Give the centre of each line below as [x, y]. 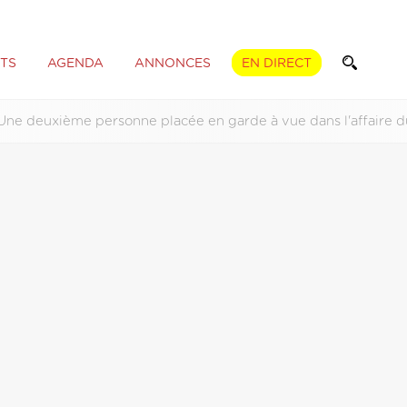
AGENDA [75, 63]
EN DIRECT [276, 63]
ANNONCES [172, 63]
